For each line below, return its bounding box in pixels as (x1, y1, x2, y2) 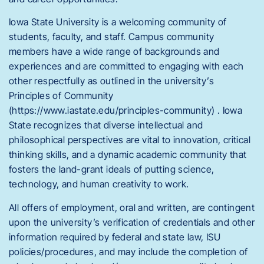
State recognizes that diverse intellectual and (9, 119, 203, 131)
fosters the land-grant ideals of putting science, (9, 163, 214, 176)
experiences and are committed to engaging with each (9, 60, 244, 72)
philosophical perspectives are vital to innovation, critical (9, 134, 250, 146)
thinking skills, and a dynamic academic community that (9, 148, 247, 161)
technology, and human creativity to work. (9, 178, 189, 190)
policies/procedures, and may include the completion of (9, 245, 248, 258)
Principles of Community (9, 90, 114, 102)
